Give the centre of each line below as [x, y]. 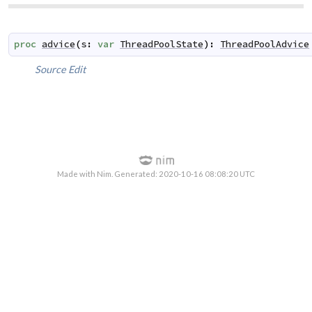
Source [51, 69]
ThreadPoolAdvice [265, 44]
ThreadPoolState [162, 44]
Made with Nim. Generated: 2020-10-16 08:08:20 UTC [156, 174]
